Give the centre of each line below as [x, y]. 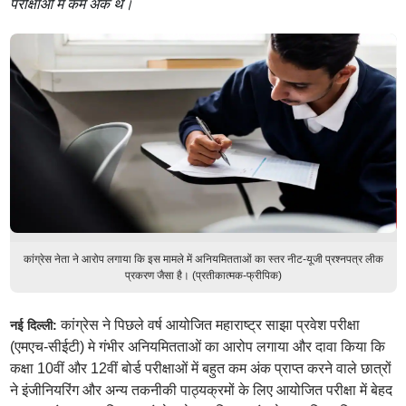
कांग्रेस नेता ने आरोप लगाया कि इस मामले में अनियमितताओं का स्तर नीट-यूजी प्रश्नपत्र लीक [203, 259]
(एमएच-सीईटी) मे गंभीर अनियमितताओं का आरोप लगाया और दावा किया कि [197, 347]
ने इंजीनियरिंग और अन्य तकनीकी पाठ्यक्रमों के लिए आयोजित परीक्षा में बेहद [201, 390]
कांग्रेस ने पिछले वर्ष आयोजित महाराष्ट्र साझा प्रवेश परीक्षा [210, 325]
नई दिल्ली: [35, 325]
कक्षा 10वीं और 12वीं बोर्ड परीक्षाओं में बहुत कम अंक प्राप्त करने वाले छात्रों [200, 368]
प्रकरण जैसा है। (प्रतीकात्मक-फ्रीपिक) [203, 275]
